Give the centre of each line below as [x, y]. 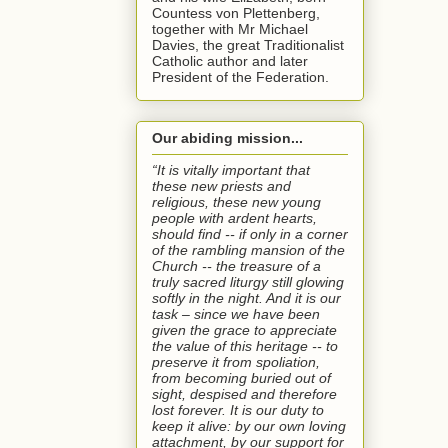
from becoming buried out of [241, 378]
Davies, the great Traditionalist [248, 45]
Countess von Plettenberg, [236, 13]
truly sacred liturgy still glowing [248, 282]
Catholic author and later [230, 61]
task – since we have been [236, 314]
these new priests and [221, 186]
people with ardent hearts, [234, 218]
